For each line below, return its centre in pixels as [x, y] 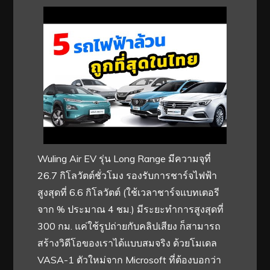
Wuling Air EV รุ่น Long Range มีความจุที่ [124, 158]
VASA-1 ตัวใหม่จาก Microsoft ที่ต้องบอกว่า [130, 259]
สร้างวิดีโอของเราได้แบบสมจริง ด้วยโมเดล [127, 243]
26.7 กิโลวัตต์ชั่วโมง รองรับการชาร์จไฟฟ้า [127, 175]
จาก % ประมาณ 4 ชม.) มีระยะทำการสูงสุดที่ [131, 209]
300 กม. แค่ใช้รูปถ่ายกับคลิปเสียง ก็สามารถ [129, 226]
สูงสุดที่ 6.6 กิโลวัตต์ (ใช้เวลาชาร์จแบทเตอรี [129, 192]
